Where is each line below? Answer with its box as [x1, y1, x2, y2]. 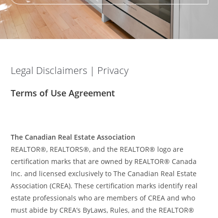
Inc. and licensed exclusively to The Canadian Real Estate [11, 169, 197, 179]
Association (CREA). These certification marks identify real [11, 181, 198, 191]
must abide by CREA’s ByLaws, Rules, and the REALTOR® [11, 205, 195, 215]
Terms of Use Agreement [11, 87, 115, 99]
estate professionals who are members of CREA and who [11, 193, 196, 203]
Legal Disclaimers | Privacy [11, 64, 129, 77]
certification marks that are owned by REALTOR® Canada [11, 157, 197, 166]
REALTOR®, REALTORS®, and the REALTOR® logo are [11, 145, 184, 154]
